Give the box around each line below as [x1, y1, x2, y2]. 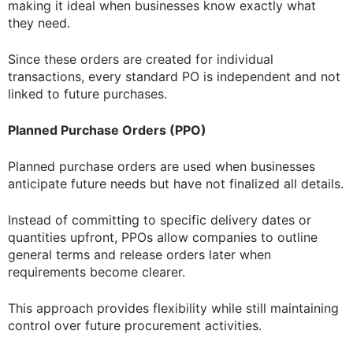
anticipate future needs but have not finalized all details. [8, 175, 344, 191]
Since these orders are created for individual [8, 50, 273, 67]
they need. [8, 14, 70, 31]
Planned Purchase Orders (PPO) [8, 121, 206, 138]
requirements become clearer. [8, 263, 185, 280]
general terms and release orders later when [8, 246, 271, 262]
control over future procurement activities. [8, 317, 262, 333]
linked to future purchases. [8, 85, 167, 102]
